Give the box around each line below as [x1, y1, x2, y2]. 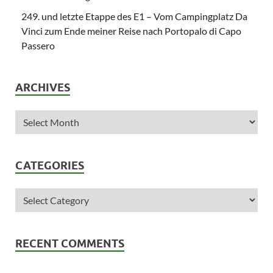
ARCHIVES [15, 80, 70, 94]
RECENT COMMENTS [15, 236, 124, 250]
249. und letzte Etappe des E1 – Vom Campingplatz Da [21, 10, 247, 22]
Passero [21, 39, 55, 51]
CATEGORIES [15, 158, 84, 172]
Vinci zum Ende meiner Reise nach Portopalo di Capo [21, 24, 241, 37]
